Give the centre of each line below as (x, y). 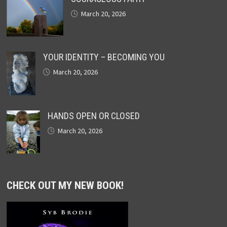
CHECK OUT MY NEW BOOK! (65, 186)
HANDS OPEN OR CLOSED (93, 116)
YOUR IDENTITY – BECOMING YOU (104, 57)
